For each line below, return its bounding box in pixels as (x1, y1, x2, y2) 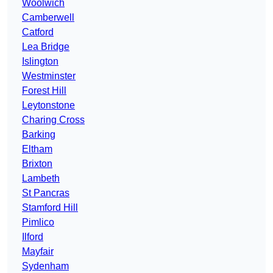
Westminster (22, 71, 76, 82)
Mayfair (22, 246, 54, 257)
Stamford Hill (22, 202, 78, 213)
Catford (22, 27, 54, 38)
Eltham (22, 144, 52, 155)
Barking (22, 129, 55, 140)
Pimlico (22, 217, 54, 228)
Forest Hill (22, 85, 66, 96)
